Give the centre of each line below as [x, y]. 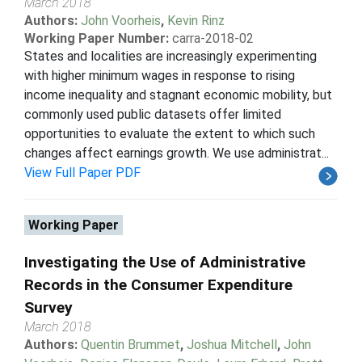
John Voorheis [121, 20]
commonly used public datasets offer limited [153, 114]
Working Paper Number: [97, 38]
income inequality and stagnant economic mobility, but [178, 95]
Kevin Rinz [196, 20]
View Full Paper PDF [82, 172]
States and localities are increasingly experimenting [170, 56]
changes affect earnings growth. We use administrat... [177, 153]
